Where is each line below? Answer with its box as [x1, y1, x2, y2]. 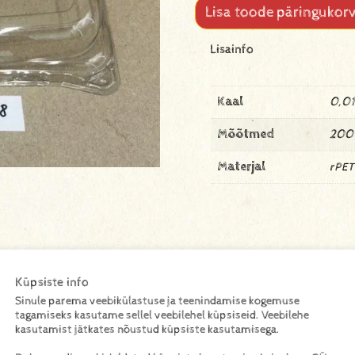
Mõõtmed [217, 126, 274, 142]
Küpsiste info [15, 274, 89, 290]
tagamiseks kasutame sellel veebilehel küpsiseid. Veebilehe [15, 307, 309, 322]
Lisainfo [210, 41, 254, 57]
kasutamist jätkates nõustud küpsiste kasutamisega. [15, 322, 280, 336]
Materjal [217, 158, 265, 174]
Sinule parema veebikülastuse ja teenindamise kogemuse [15, 293, 300, 307]
